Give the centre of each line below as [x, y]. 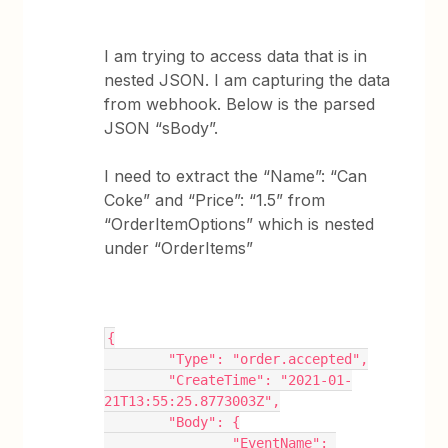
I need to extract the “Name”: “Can [236, 176]
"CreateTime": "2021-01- [136, 380]
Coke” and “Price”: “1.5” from [215, 200]
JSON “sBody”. [161, 128]
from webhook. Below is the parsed [240, 104]
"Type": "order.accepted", [268, 359]
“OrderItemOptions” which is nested [239, 224]
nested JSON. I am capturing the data [247, 80]
